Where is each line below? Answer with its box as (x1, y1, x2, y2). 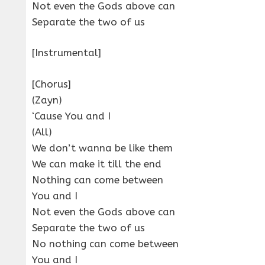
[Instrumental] (32, 47, 101, 59)
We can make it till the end (32, 157, 161, 170)
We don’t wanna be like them (32, 141, 173, 154)
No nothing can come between (32, 237, 179, 250)
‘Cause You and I (32, 109, 111, 122)
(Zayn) (32, 93, 62, 106)
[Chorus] (32, 77, 71, 90)
